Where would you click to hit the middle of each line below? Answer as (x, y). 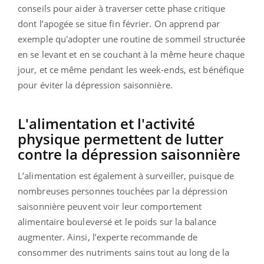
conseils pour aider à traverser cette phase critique (122, 8)
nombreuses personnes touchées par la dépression (123, 191)
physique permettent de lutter (121, 138)
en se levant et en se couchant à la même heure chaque (131, 54)
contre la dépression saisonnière (129, 154)
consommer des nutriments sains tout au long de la (123, 252)
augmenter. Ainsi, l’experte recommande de (108, 237)
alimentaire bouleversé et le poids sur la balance (117, 221)
